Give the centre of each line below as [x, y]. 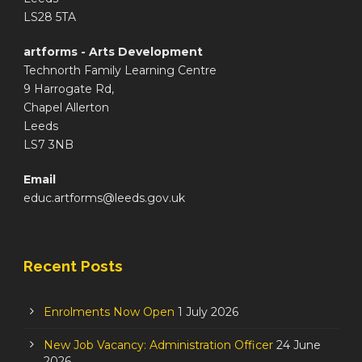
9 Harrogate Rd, [69, 89]
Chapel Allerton [66, 108]
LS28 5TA [50, 17]
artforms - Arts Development [113, 52]
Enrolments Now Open [109, 312]
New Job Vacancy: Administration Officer [158, 345]
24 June [299, 345]
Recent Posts [73, 266]
